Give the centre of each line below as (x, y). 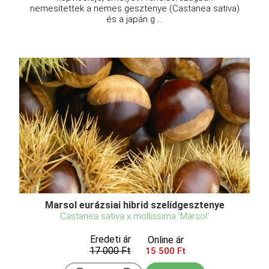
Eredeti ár (110, 239)
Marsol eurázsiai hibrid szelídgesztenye (134, 205)
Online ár (165, 240)
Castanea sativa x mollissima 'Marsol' (134, 216)
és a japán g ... (134, 20)
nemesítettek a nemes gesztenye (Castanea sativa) (134, 9)
